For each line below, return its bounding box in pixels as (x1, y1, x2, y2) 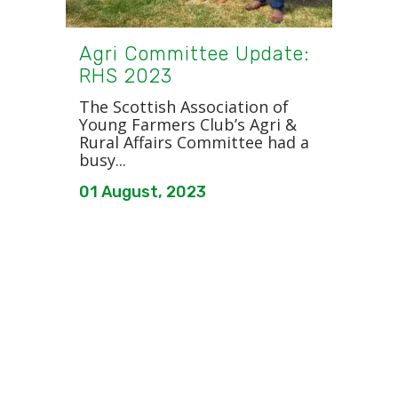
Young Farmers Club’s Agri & (79, 113, 297, 135)
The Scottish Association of (79, 95, 289, 117)
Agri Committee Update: (79, 41, 310, 66)
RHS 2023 (79, 63, 172, 88)
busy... (79, 148, 126, 171)
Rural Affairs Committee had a (79, 131, 309, 153)
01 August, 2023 (79, 181, 206, 202)
